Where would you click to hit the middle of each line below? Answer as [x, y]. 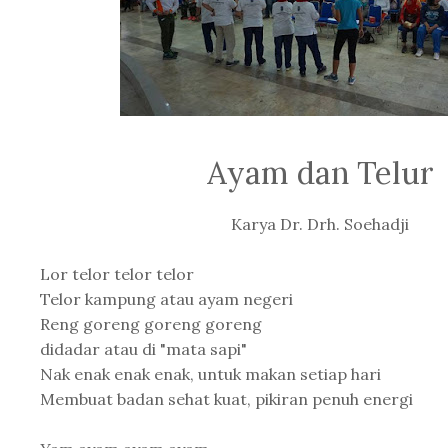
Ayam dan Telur [320, 172]
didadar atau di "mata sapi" [143, 349]
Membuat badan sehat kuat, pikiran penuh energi [226, 399]
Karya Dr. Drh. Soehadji [320, 224]
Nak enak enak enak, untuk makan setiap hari [210, 374]
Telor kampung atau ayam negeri [168, 299]
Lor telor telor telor [117, 274]
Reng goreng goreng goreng [151, 324]
